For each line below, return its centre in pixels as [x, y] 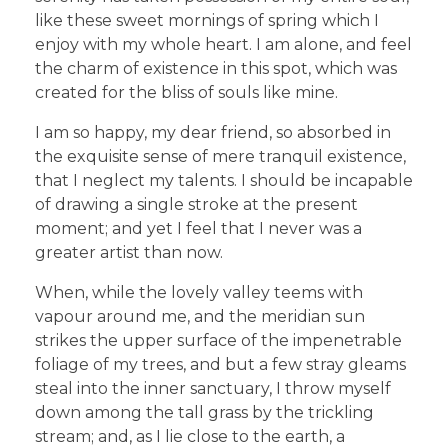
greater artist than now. [129, 252]
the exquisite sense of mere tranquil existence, [220, 156]
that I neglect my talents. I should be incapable [224, 180]
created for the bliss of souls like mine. [186, 92]
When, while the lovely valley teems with [199, 292]
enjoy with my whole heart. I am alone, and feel [223, 44]
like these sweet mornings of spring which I [207, 20]
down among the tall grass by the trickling [204, 412]
